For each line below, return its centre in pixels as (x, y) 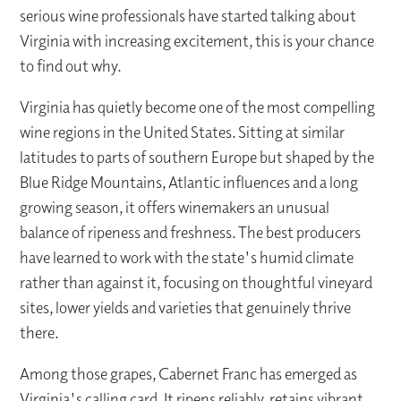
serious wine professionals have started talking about (188, 16)
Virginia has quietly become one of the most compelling (198, 107)
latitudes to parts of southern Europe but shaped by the (197, 158)
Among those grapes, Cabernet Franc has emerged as (189, 374)
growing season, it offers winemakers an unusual (175, 208)
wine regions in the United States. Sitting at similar (183, 132)
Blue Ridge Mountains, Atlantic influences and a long (189, 183)
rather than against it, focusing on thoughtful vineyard (196, 283)
